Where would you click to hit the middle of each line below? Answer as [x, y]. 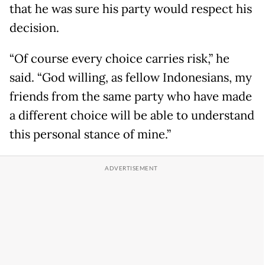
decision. [34, 28]
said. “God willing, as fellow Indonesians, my [131, 78]
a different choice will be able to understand [132, 116]
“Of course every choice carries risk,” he [119, 59]
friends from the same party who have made [131, 97]
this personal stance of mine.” [90, 135]
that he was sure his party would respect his [131, 9]
